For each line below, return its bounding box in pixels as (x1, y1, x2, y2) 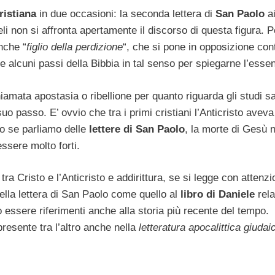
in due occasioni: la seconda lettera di (36, 8, 215, 20)
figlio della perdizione (26, 41, 123, 53)
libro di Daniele (180, 188, 255, 201)
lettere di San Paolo (86, 123, 185, 135)
